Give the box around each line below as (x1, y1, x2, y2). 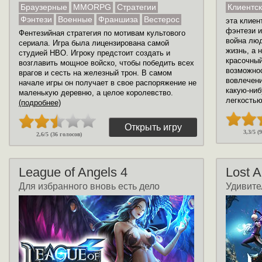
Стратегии (117, 2, 156, 12)
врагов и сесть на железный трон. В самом (19, 68, 172, 77)
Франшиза (98, 15, 138, 24)
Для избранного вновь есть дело (19, 181, 160, 191)
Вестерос (144, 15, 180, 24)
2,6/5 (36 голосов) (36, 131, 82, 137)
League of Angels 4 (19, 165, 127, 180)
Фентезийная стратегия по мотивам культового (19, 29, 185, 37)
